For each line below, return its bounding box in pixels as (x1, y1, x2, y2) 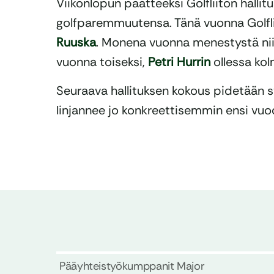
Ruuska (56, 34, 96, 51)
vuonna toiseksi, (56, 54, 148, 70)
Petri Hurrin (148, 54, 210, 70)
